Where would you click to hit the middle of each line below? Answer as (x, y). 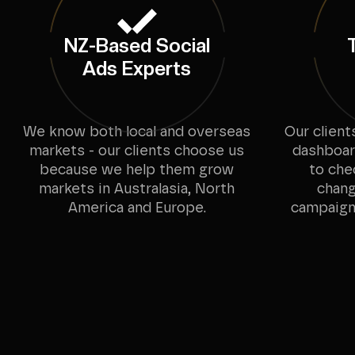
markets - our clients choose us (137, 151)
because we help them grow (137, 170)
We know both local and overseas (137, 132)
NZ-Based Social (137, 46)
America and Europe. (137, 208)
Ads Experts (137, 69)
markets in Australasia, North (137, 189)
